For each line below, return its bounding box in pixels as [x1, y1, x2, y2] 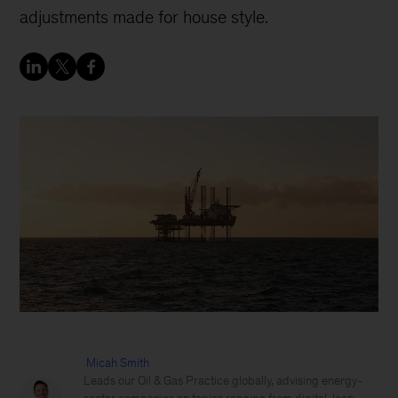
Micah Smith [86, 356, 150, 370]
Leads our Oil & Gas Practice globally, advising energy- [84, 374, 363, 387]
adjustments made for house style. [20, 7, 269, 27]
